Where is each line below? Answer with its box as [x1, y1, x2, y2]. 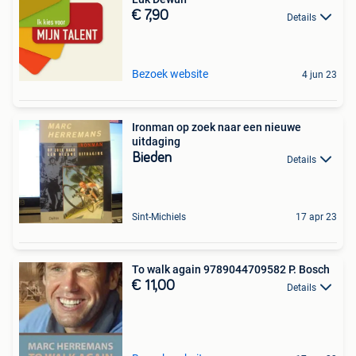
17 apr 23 [296, 211, 337, 223]
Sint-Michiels [132, 211, 186, 223]
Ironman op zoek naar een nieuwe [132, 121, 301, 134]
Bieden [132, 151, 172, 166]
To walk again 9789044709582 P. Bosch [132, 263, 330, 277]
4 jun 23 [302, 69, 337, 81]
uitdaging [132, 135, 180, 149]
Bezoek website [132, 68, 208, 81]
